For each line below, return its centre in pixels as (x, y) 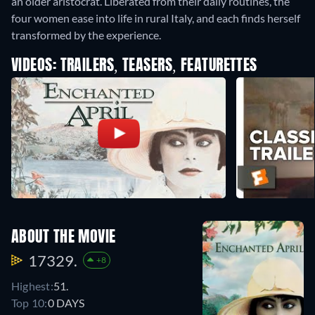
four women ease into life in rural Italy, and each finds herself (156, 18)
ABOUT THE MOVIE (64, 237)
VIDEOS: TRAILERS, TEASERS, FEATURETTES (134, 66)
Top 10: (30, 302)
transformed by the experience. (86, 35)
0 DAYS (66, 302)
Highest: (32, 285)
